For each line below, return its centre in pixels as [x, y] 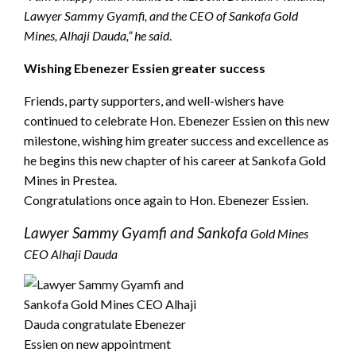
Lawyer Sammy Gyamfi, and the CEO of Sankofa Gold [161, 15]
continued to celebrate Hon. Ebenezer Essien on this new [176, 120]
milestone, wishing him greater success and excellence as [176, 140]
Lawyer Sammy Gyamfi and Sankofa [136, 232]
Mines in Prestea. [70, 180]
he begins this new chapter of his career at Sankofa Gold [175, 160]
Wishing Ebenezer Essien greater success [145, 68]
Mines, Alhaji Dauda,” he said [97, 35]
